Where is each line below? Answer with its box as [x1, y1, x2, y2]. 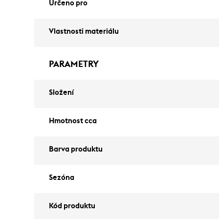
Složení [49, 89, 74, 97]
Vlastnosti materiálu [49, 28, 119, 36]
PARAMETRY [49, 60, 99, 69]
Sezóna [49, 174, 74, 182]
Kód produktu [49, 202, 95, 210]
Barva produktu [49, 146, 103, 153]
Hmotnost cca [49, 117, 97, 125]
